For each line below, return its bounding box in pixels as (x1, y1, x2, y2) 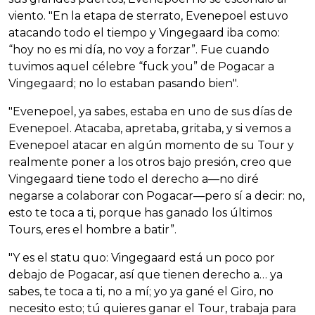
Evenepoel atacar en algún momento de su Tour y (8, 138, 294, 152)
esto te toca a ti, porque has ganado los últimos (8, 205, 272, 219)
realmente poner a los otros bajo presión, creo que (8, 155, 292, 169)
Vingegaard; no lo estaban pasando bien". (8, 76, 238, 90)
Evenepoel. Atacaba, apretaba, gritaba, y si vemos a (8, 121, 291, 135)
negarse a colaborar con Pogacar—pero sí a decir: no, (8, 188, 304, 202)
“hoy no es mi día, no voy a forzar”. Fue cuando (8, 42, 269, 56)
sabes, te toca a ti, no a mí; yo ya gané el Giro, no (8, 284, 274, 298)
